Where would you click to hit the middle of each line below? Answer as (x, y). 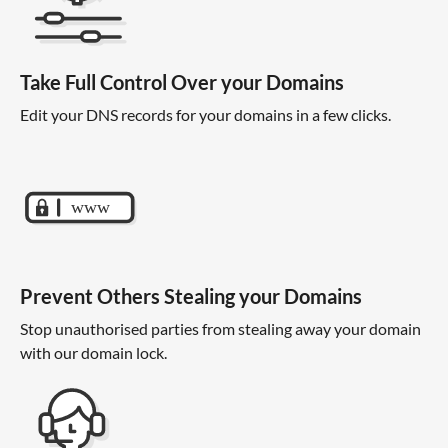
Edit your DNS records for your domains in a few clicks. (205, 115)
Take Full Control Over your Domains (182, 82)
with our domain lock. (93, 352)
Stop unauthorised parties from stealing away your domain (220, 328)
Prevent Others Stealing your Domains (191, 295)
